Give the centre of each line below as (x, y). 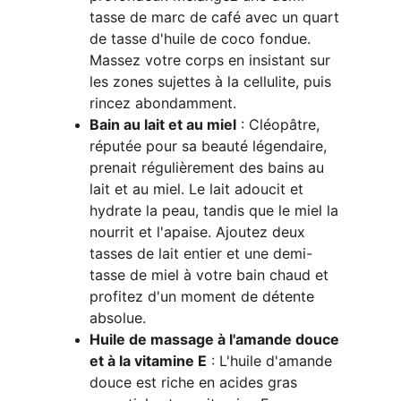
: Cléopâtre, (280, 124)
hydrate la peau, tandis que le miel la (216, 210)
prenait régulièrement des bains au (209, 167)
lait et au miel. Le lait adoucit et (199, 189)
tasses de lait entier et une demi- (201, 253)
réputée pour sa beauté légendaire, (210, 146)
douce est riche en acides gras (196, 382)
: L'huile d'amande (272, 361)
